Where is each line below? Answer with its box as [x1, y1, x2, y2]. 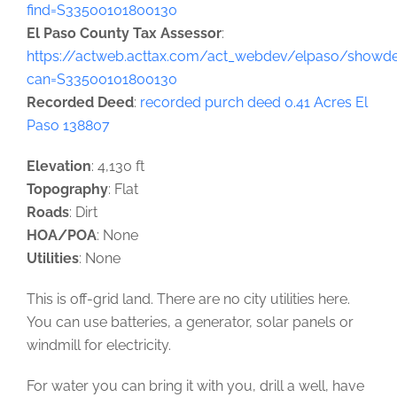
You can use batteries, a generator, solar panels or [27, 313, 354, 331]
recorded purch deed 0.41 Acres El [140, 93, 368, 111]
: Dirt [69, 203, 97, 221]
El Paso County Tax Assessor [27, 24, 222, 42]
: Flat [108, 180, 138, 198]
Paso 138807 [27, 116, 110, 134]
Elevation [27, 157, 91, 175]
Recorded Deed [27, 93, 134, 111]
